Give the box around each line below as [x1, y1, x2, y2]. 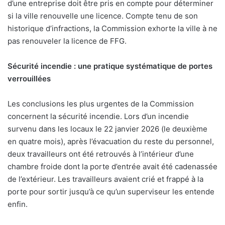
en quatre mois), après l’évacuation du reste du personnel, [8, 137, 214, 147]
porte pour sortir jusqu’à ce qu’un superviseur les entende [8, 187, 214, 197]
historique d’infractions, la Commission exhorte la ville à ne [8, 24, 217, 34]
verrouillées [8, 74, 51, 84]
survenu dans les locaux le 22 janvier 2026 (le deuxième [8, 124, 207, 134]
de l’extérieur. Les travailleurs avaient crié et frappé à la [8, 174, 203, 184]
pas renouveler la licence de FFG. [8, 36, 127, 46]
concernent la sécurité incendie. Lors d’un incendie [8, 111, 189, 122]
